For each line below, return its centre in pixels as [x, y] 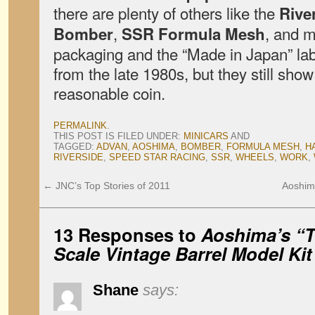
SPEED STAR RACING [157, 157]
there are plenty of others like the [166, 13]
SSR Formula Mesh [193, 34]
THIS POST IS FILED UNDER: [118, 136]
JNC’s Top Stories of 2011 [111, 186]
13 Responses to [127, 234]
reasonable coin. [109, 93]
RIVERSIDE [78, 157]
